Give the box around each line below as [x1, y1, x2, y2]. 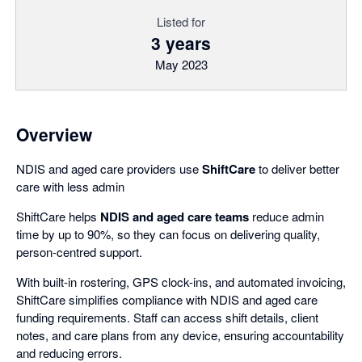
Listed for [157, 13, 205, 30]
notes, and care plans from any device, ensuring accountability [16, 326, 344, 343]
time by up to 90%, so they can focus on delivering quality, [16, 225, 320, 242]
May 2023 [154, 56, 208, 73]
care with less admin [16, 178, 124, 195]
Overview [16, 122, 92, 146]
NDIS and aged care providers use [16, 160, 202, 177]
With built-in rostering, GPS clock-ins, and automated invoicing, [16, 273, 346, 290]
